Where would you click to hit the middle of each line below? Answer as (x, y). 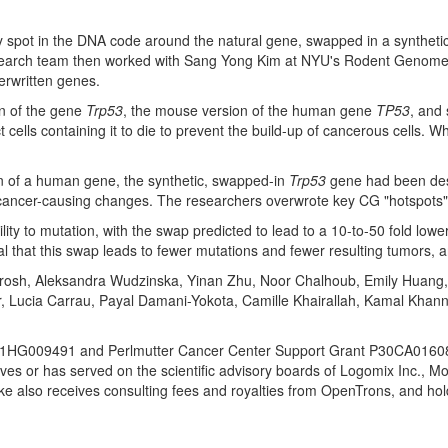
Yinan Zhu (219, 280)
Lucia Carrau (50, 300)
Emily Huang (404, 280)
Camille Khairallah (299, 300)
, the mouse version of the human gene (249, 110)
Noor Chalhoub (308, 280)
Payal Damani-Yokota (166, 300)
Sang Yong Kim (232, 60)
